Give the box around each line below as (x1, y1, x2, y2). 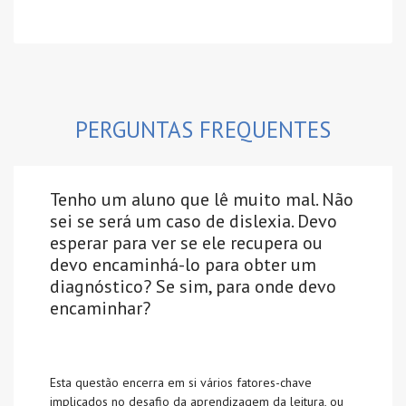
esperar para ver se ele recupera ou (50, 231, 323, 256)
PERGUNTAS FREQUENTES (75, 115, 331, 145)
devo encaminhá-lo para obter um (50, 253, 316, 277)
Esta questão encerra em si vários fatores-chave (50, 374, 312, 391)
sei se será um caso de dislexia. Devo (50, 209, 337, 234)
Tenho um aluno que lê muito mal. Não (50, 188, 353, 212)
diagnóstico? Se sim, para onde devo (50, 275, 336, 299)
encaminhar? (50, 296, 150, 321)
